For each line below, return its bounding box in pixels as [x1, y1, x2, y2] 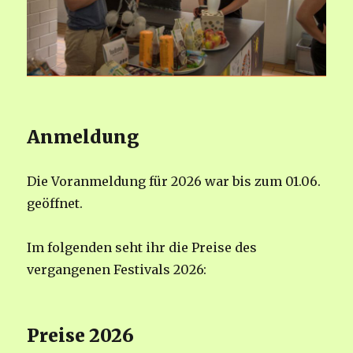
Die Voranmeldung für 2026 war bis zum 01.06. [27, 173, 321, 190]
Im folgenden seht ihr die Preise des [27, 240, 258, 256]
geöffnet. [27, 195, 84, 212]
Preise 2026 [27, 324, 135, 347]
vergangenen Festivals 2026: [27, 262, 207, 278]
